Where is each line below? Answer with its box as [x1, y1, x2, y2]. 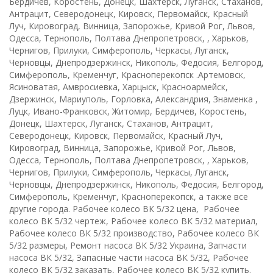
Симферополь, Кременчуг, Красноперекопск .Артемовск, [9, 69, 246, 80]
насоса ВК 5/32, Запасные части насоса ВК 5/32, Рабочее [9, 252, 249, 263]
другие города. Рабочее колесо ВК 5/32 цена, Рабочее [9, 203, 239, 214]
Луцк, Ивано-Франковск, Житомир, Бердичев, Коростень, [9, 105, 247, 117]
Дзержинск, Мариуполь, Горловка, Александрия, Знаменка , [9, 93, 258, 105]
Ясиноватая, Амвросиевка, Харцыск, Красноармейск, [9, 81, 228, 93]
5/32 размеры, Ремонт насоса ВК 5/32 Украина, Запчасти [9, 239, 247, 251]
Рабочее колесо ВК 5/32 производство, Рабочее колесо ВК [9, 227, 259, 239]
